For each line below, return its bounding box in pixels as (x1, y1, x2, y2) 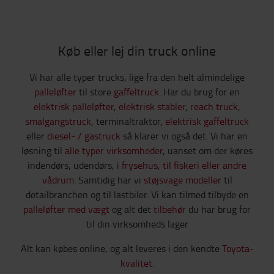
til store (79, 84, 114, 98)
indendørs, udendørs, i (28, 158, 122, 172)
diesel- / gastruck (47, 128, 120, 143)
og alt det (109, 202, 154, 216)
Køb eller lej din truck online (58, 40, 216, 60)
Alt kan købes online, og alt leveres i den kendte (20, 241, 222, 255)
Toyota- (221, 241, 254, 255)
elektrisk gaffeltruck (165, 114, 249, 128)
